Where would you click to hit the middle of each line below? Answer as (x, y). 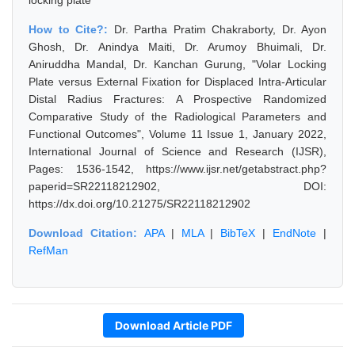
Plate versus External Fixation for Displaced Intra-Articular (177, 82)
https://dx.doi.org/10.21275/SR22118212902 (139, 204)
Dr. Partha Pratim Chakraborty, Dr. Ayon (220, 29)
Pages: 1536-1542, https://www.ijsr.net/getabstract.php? (177, 169)
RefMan (48, 250)
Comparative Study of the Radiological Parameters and (177, 116)
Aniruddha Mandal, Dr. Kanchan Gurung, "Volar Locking (177, 64)
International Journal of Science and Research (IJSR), (177, 151)
